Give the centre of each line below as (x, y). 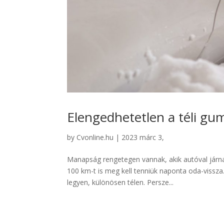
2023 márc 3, (143, 137)
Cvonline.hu (95, 137)
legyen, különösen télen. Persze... (120, 182)
